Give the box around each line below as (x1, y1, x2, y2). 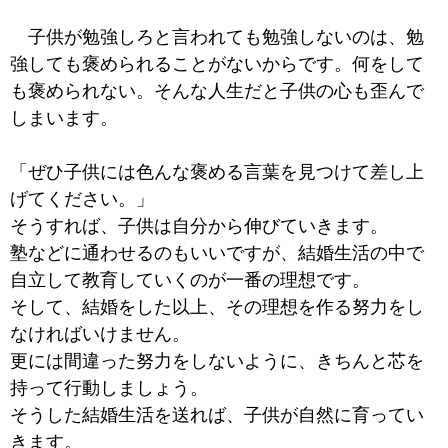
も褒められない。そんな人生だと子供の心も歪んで (10, 82, 424, 101)
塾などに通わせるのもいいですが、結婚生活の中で (10, 244, 424, 263)
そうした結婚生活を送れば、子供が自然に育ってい (10, 406, 424, 425)
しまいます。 (10, 109, 118, 128)
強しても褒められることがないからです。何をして (10, 55, 424, 74)
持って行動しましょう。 (10, 379, 208, 398)
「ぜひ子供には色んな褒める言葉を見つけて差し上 (10, 163, 424, 182)
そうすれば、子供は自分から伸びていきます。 (10, 217, 388, 236)
